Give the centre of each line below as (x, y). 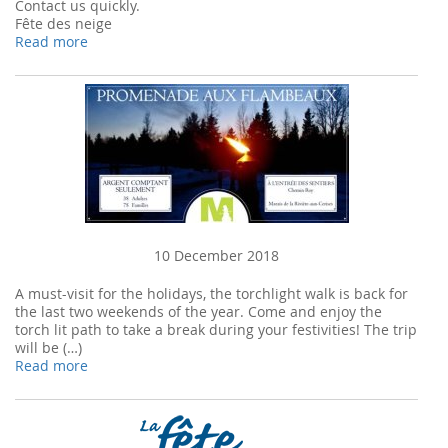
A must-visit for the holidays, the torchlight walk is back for (211, 293)
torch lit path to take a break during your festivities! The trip (216, 329)
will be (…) (48, 347)
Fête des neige (63, 23)
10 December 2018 (216, 255)
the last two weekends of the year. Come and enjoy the (198, 311)
